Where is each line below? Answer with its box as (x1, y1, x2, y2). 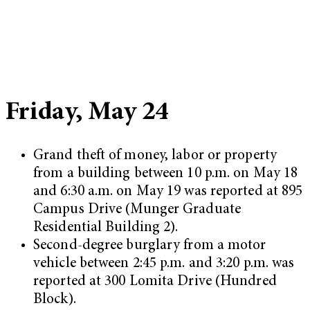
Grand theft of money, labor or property (33, 149, 277, 164)
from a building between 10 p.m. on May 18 (33, 167, 298, 182)
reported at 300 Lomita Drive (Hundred (33, 275, 277, 290)
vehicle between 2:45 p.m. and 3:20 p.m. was (33, 257, 295, 272)
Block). (33, 293, 80, 308)
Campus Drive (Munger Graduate (33, 203, 241, 218)
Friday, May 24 (6, 99, 169, 126)
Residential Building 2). (33, 221, 182, 236)
